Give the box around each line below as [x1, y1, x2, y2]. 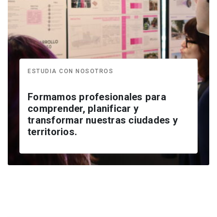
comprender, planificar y [28, 103, 139, 115]
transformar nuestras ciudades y [28, 114, 178, 126]
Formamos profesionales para [28, 91, 166, 103]
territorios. [28, 126, 77, 138]
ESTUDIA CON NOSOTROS [28, 68, 113, 75]
